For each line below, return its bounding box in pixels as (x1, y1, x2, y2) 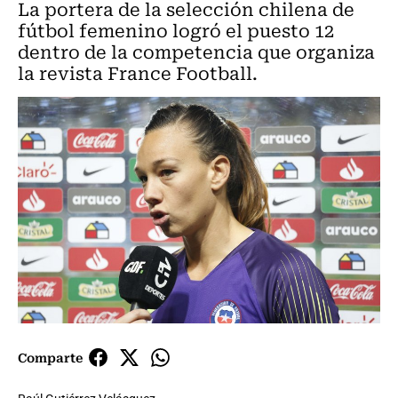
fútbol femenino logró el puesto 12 (18, 16, 334, 44)
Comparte (18, 347, 83, 368)
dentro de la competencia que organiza (18, 37, 375, 65)
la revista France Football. (18, 59, 258, 86)
